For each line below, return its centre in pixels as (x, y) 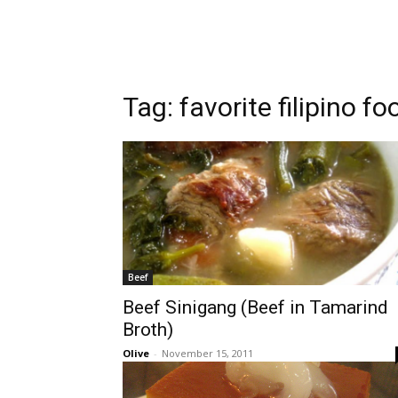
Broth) (148, 330)
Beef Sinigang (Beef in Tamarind (255, 307)
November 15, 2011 (207, 353)
